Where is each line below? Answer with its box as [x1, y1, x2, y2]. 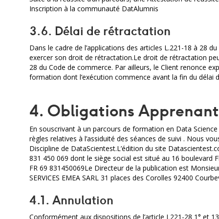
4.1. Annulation [29, 192, 113, 208]
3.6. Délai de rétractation [29, 23, 171, 39]
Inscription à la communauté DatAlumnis [29, 4, 158, 13]
